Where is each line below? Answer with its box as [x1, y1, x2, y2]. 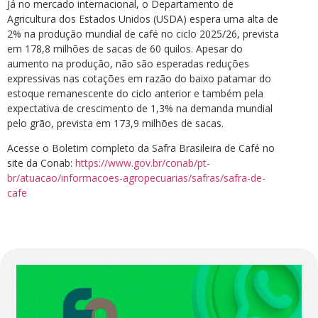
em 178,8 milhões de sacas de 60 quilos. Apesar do [7, 41, 243, 55]
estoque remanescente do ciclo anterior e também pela [7, 86, 263, 100]
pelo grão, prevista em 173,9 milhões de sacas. [7, 116, 224, 130]
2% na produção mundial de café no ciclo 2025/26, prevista [7, 26, 279, 40]
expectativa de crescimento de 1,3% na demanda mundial [7, 101, 273, 115]
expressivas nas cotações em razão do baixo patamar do [7, 71, 271, 85]
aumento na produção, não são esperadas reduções [7, 56, 249, 70]
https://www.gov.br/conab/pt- [75, 155, 210, 170]
